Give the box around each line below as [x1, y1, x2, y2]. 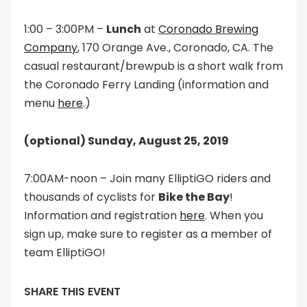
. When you [205, 208, 263, 224]
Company [24, 40, 77, 56]
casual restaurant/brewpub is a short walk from [24, 58, 283, 75]
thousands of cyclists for [24, 189, 158, 206]
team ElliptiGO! [24, 245, 106, 261]
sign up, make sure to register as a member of [24, 226, 272, 243]
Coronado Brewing [158, 21, 258, 38]
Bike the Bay [158, 189, 230, 206]
